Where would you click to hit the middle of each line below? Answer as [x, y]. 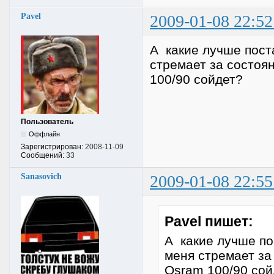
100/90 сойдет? [196, 79]
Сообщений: [43, 155]
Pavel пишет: [209, 222]
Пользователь [47, 121]
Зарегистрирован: [53, 146]
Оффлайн [45, 134]
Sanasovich [41, 176]
